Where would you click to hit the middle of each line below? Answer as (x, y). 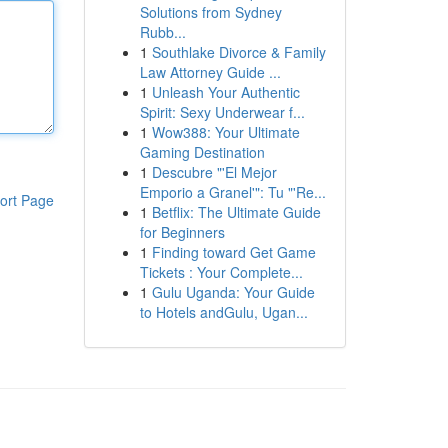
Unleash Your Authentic (225, 92)
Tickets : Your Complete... (221, 272)
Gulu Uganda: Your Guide (233, 292)
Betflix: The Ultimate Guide (236, 212)
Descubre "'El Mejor (214, 172)
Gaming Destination (202, 152)
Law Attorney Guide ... (210, 72)
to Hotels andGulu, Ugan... (223, 312)
